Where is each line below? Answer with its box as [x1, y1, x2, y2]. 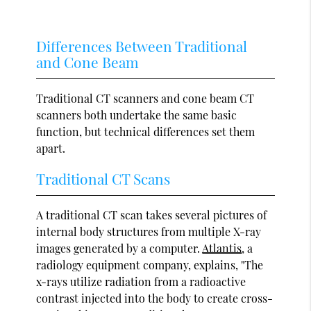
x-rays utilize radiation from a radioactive [36, 274, 246, 289]
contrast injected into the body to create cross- [36, 290, 274, 305]
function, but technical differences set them [36, 124, 255, 139]
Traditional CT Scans [36, 168, 171, 188]
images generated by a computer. [36, 240, 203, 255]
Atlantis [202, 240, 242, 255]
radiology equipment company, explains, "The [36, 257, 264, 272]
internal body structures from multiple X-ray [36, 224, 262, 239]
